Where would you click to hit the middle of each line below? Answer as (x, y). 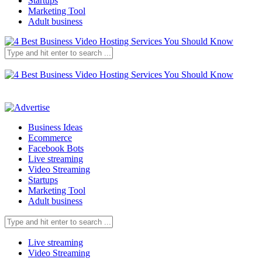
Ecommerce (50, 138)
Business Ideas (55, 127)
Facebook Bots (56, 148)
